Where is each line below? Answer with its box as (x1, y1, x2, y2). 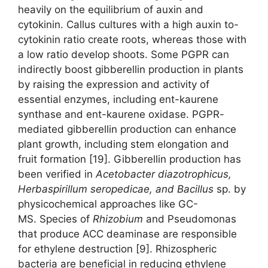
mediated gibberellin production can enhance (18, 123, 236, 135)
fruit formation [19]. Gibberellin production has (18, 153, 241, 165)
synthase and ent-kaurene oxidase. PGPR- (18, 108, 224, 120)
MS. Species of (18, 212, 93, 225)
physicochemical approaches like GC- (18, 197, 198, 210)
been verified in (18, 167, 96, 180)
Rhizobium (93, 212, 143, 225)
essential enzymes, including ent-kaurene (18, 93, 218, 105)
